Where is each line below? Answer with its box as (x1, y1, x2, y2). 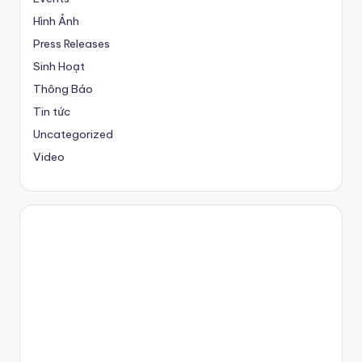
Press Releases (33, 36, 110, 52)
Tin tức (33, 104, 70, 120)
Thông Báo (33, 82, 93, 97)
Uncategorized (33, 127, 113, 142)
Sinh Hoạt (33, 59, 85, 74)
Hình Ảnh (33, 14, 79, 29)
